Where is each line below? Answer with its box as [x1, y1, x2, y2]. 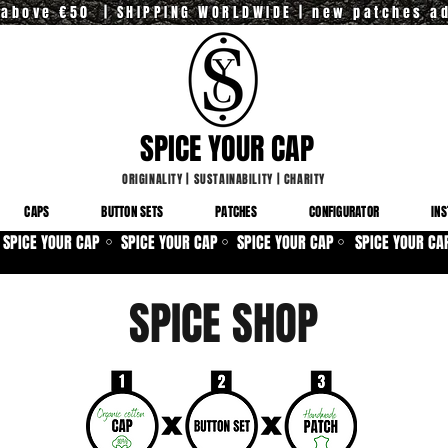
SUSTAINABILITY [193, 170, 273, 188]
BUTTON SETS [101, 202, 164, 221]
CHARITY [283, 170, 325, 188]
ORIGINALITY [122, 170, 183, 188]
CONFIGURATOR [309, 202, 380, 221]
